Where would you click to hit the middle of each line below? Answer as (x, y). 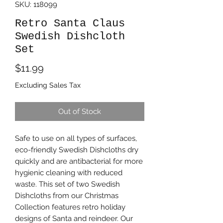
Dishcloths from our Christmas (67, 196)
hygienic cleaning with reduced (69, 173)
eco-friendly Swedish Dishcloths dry (77, 150)
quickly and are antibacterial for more (79, 161)
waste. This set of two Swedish (67, 184)
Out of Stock (80, 111)
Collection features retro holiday (70, 207)
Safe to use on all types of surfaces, (76, 138)
